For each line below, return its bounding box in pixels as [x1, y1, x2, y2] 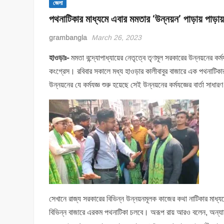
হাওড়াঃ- [49, 53, 69, 62]
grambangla [49, 33, 87, 42]
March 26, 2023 [91, 33, 142, 42]
